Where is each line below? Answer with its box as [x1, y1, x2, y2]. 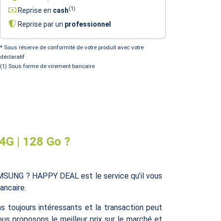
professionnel [65, 20, 111, 28]
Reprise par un [16, 20, 65, 28]
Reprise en [16, 6, 53, 14]
